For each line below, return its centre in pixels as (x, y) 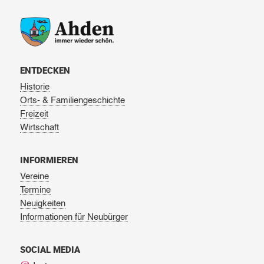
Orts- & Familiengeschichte (72, 101)
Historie (34, 87)
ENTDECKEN (45, 70)
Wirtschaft (39, 128)
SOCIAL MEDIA (50, 250)
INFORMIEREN (49, 160)
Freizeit (34, 114)
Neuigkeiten (42, 204)
